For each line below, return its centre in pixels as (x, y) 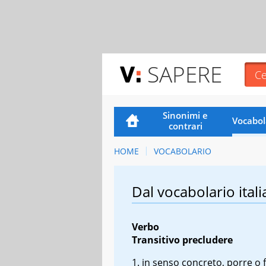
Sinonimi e (186, 115)
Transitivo (156, 240)
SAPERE (185, 74)
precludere (208, 240)
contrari (185, 126)
